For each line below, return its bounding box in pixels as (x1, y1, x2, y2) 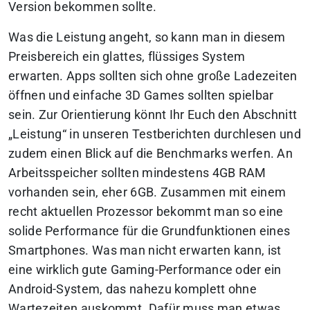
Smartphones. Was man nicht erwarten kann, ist (8, 243, 282, 257)
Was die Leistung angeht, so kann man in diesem (8, 30, 286, 44)
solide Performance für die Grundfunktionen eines (8, 224, 291, 238)
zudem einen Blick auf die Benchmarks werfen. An (8, 146, 293, 161)
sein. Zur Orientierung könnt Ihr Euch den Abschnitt (8, 107, 298, 122)
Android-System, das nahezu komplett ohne (8, 282, 257, 296)
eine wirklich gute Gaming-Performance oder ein (8, 262, 282, 277)
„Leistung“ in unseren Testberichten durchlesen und (8, 127, 301, 141)
